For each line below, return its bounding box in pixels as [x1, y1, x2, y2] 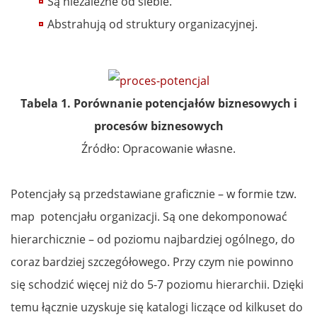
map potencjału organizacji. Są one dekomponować [11, 208, 287, 224]
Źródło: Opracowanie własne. [81, 140, 236, 156]
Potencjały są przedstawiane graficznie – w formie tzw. [11, 185, 296, 202]
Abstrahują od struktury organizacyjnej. [47, 16, 258, 32]
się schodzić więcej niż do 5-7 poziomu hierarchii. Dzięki [11, 276, 304, 292]
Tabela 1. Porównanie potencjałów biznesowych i [20, 95, 297, 111]
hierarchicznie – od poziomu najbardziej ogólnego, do [11, 231, 295, 247]
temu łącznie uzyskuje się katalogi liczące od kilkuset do [11, 299, 303, 315]
